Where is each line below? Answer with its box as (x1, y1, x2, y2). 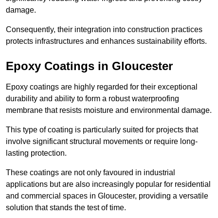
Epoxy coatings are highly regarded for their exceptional (6, 83, 198, 91)
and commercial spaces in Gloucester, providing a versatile (6, 192, 208, 200)
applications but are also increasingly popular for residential (6, 180, 211, 189)
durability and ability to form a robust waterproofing (6, 94, 179, 103)
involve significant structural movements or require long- (6, 137, 198, 146)
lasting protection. (6, 149, 67, 158)
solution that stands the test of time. (6, 203, 128, 212)
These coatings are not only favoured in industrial (6, 168, 175, 177)
